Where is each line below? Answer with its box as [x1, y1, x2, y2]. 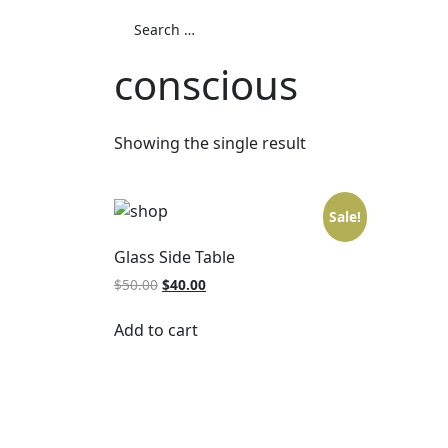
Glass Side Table [114, 246, 235, 269]
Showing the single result [114, 132, 306, 155]
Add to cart [114, 319, 198, 341]
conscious [114, 57, 298, 113]
